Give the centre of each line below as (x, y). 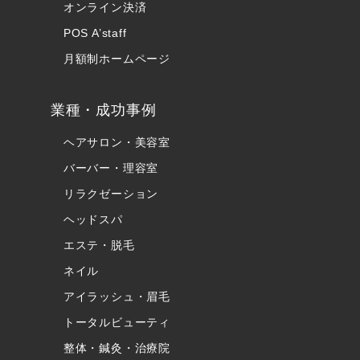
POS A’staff (95, 33)
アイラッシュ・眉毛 (117, 297)
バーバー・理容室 (111, 168)
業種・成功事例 (103, 110)
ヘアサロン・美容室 (117, 143)
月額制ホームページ (117, 59)
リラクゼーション (111, 194)
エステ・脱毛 (99, 245)
